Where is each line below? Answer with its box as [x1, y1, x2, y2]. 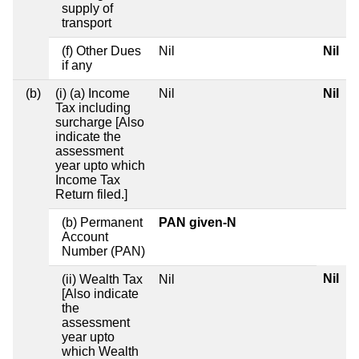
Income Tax [55, 172, 120, 187]
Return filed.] [55, 187, 127, 201]
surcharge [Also [55, 115, 144, 129]
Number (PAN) [62, 244, 145, 258]
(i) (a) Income [55, 86, 130, 100]
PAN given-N [159, 215, 236, 229]
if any [62, 58, 92, 72]
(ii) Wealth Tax [62, 272, 143, 286]
